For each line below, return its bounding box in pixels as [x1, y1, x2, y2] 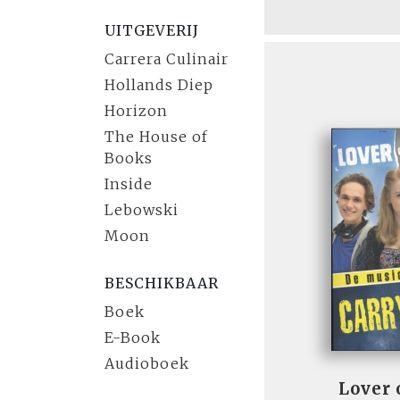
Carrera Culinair [104, 50, 229, 68]
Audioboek [104, 354, 189, 372]
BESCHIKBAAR [104, 274, 219, 292]
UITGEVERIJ [104, 21, 199, 39]
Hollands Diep [104, 76, 213, 94]
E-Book [104, 329, 161, 346]
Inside [104, 175, 153, 193]
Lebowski [104, 201, 179, 219]
